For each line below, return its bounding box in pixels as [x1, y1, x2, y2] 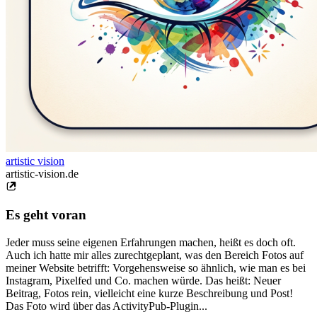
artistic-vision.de [6, 167, 79, 180]
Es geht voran [6, 207, 86, 223]
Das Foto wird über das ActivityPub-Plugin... [6, 300, 207, 313]
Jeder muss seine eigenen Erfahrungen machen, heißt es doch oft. [6, 236, 296, 249]
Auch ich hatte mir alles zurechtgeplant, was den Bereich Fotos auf [6, 249, 304, 262]
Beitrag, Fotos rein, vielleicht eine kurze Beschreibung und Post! [6, 287, 293, 300]
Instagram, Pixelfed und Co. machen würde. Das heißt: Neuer [6, 275, 281, 287]
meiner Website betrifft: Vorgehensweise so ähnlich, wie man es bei [6, 262, 306, 275]
